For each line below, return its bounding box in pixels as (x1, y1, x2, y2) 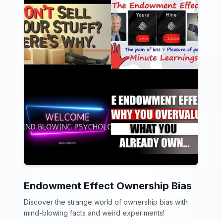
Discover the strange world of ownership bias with (24, 198, 188, 206)
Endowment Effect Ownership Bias (24, 180, 192, 192)
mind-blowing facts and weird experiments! (24, 209, 165, 217)
